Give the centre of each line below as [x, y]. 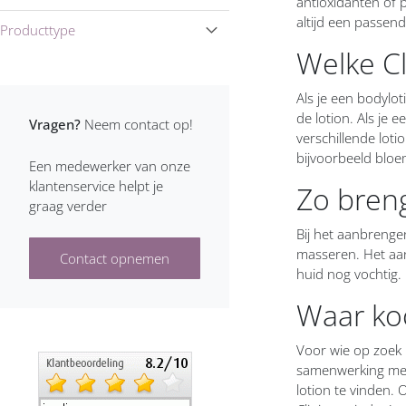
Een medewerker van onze [110, 166]
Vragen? [55, 124]
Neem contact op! [139, 124]
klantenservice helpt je [96, 186]
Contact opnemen [115, 258]
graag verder [68, 206]
